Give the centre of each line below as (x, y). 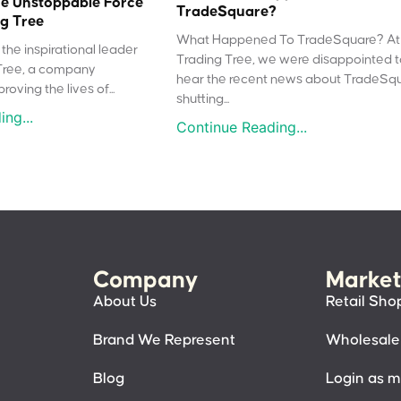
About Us (125, 302)
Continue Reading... (242, 128)
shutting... (203, 99)
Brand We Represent (164, 341)
